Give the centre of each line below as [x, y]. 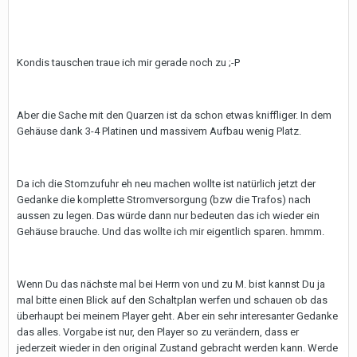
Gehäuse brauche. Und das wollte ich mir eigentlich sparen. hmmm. [171, 231]
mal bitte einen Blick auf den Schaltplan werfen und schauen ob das [172, 300]
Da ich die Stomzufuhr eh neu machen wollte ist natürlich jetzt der [166, 184]
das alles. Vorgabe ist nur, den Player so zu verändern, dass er [158, 332]
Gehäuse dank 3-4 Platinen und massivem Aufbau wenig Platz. [159, 131]
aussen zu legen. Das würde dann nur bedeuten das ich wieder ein [168, 216]
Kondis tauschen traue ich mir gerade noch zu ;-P [128, 63]
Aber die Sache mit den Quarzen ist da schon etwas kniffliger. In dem [174, 115]
